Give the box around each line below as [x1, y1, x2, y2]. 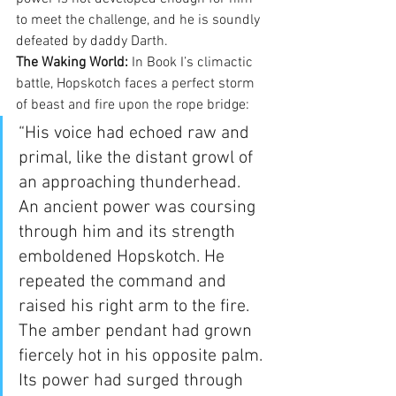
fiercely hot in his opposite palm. [19, 345, 267, 367]
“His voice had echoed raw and [19, 122, 254, 144]
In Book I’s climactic [128, 53, 256, 72]
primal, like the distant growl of [19, 147, 257, 169]
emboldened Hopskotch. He [19, 246, 229, 268]
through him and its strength [19, 221, 240, 243]
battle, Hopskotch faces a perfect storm [16, 74, 258, 93]
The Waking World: [16, 53, 128, 72]
